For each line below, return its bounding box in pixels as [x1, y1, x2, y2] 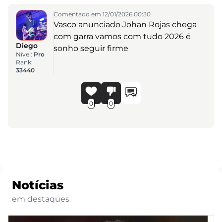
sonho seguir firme [53, 43, 128, 53]
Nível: [16, 51, 34, 58]
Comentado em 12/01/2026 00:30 [53, 10, 151, 18]
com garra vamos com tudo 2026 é [53, 31, 191, 41]
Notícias [12, 178, 63, 193]
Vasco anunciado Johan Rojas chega [53, 19, 197, 29]
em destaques [12, 194, 69, 204]
